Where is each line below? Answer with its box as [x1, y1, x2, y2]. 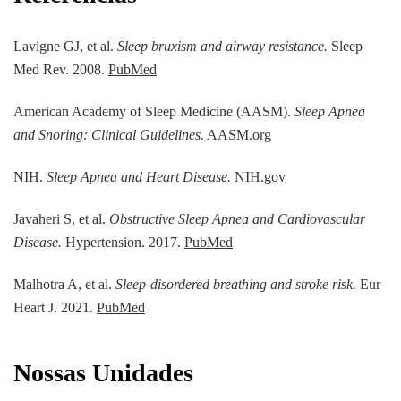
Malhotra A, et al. [13, 277, 115, 293]
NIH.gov [235, 169, 286, 185]
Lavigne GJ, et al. [13, 38, 117, 55]
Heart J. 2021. [13, 300, 97, 316]
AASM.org [207, 127, 271, 143]
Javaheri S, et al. [13, 211, 109, 227]
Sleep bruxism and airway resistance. [117, 38, 328, 55]
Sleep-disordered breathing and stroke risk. [115, 277, 356, 293]
